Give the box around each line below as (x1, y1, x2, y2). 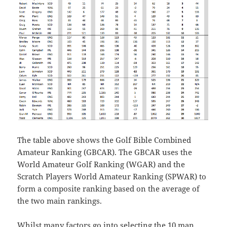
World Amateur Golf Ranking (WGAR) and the (17, 159, 185, 170)
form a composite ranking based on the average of (17, 183, 200, 194)
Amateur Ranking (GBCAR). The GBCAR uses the (17, 147, 193, 158)
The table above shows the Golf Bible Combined (17, 135, 192, 145)
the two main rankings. (17, 196, 102, 206)
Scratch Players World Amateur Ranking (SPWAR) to (17, 171, 207, 182)
